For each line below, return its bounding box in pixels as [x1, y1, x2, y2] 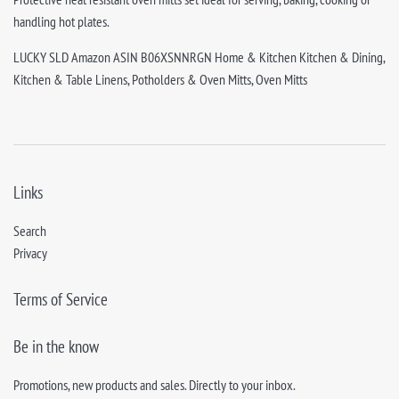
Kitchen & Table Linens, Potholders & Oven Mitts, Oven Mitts [13, 69, 307, 88]
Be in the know [13, 336, 99, 358]
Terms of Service [13, 288, 108, 310]
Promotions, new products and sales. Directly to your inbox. [13, 376, 296, 395]
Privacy [13, 243, 47, 262]
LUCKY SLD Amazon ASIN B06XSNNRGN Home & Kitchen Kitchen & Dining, [13, 47, 385, 66]
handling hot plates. [13, 12, 110, 30]
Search [13, 221, 46, 240]
